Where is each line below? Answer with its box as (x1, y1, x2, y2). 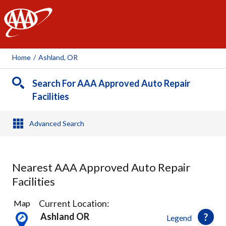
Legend (166, 213, 192, 222)
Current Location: (39, 198, 109, 209)
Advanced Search (29, 119, 84, 128)
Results (12, 206, 37, 215)
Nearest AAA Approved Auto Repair (12, 160, 190, 174)
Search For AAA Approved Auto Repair (32, 78, 190, 89)
